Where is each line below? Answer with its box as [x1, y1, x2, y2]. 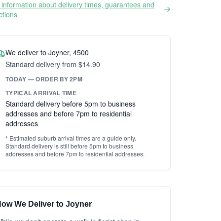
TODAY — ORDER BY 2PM [5, 74, 82, 83]
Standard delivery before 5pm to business [5, 99, 136, 109]
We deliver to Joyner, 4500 [5, 47, 89, 57]
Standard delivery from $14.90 [5, 59, 100, 69]
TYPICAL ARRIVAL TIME [5, 88, 76, 97]
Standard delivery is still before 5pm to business [5, 142, 133, 150]
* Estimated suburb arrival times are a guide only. [5, 134, 136, 142]
